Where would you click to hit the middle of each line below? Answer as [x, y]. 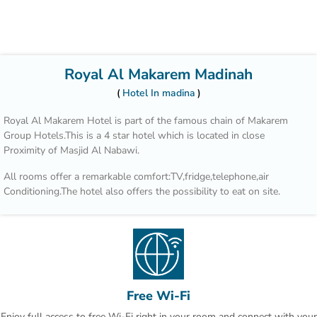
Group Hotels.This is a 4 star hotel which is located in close [134, 135]
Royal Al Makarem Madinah [158, 74]
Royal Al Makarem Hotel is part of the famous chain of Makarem [146, 120]
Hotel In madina [158, 93]
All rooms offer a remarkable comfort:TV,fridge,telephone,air [136, 176]
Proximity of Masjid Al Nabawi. [71, 150]
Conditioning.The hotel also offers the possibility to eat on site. [142, 191]
